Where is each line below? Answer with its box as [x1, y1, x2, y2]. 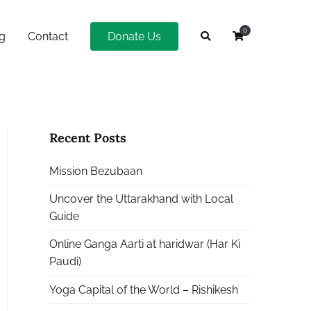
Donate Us [108, 30, 161, 43]
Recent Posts [49, 130, 126, 146]
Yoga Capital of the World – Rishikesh [49, 283, 238, 296]
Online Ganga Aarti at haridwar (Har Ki [49, 237, 240, 251]
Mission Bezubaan [49, 164, 142, 178]
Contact [28, 30, 68, 43]
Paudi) [49, 255, 81, 269]
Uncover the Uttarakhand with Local [49, 192, 233, 205]
